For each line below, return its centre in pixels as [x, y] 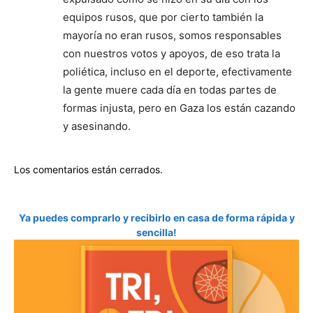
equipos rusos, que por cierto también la [163, 17]
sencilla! [156, 232]
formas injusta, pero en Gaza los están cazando [179, 108]
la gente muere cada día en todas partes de [170, 90]
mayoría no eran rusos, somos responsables [172, 35]
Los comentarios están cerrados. [88, 169]
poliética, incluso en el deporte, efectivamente [177, 72]
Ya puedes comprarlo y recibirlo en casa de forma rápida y [156, 218]
